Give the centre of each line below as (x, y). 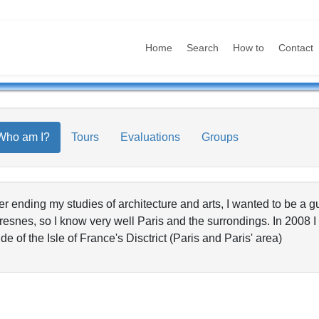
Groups (220, 137)
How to (249, 47)
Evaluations (150, 137)
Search (203, 47)
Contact (296, 47)
